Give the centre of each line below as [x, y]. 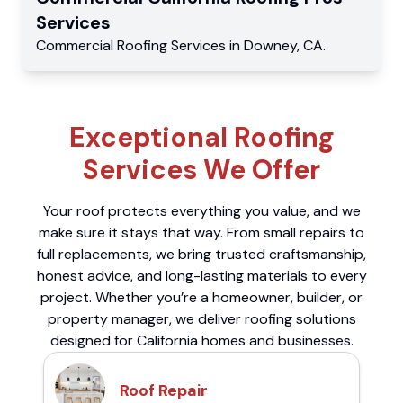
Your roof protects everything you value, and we [201, 211]
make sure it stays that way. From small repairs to [201, 233]
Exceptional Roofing [201, 138]
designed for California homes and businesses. [201, 341]
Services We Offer [201, 170]
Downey [270, 46]
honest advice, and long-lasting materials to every [201, 276]
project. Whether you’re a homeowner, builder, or [201, 298]
